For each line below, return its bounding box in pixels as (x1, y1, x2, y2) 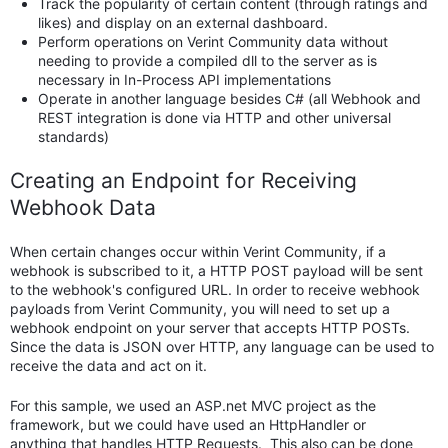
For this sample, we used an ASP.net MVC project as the (10, 397, 376, 415)
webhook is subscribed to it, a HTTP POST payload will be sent (10, 262, 423, 280)
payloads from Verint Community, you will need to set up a (10, 300, 390, 318)
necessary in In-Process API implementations (38, 71, 331, 89)
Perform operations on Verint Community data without (38, 33, 388, 51)
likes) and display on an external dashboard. (38, 14, 328, 32)
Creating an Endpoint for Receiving (10, 168, 357, 194)
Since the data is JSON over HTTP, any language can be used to (10, 338, 434, 356)
